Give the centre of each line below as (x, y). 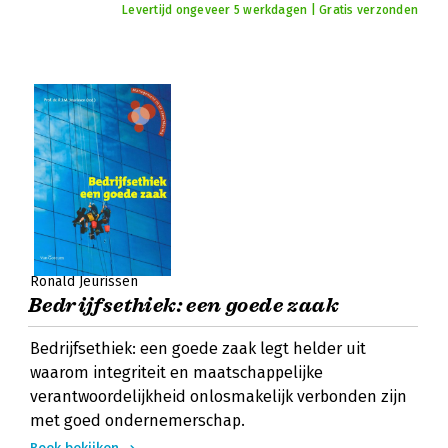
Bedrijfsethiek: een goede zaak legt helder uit (198, 348)
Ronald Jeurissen (84, 281)
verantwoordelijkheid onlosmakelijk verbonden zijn (218, 396)
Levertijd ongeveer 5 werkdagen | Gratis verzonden (270, 10)
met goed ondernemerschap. (137, 420)
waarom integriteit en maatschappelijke (176, 372)
